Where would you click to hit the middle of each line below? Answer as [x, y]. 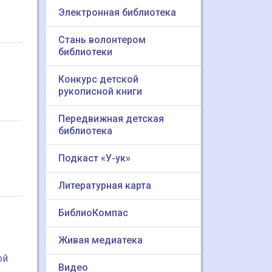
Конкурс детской [98, 79]
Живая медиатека [100, 240]
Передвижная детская [111, 119]
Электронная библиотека [117, 12]
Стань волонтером [102, 40]
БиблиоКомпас [93, 213]
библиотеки [85, 52]
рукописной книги [100, 91]
